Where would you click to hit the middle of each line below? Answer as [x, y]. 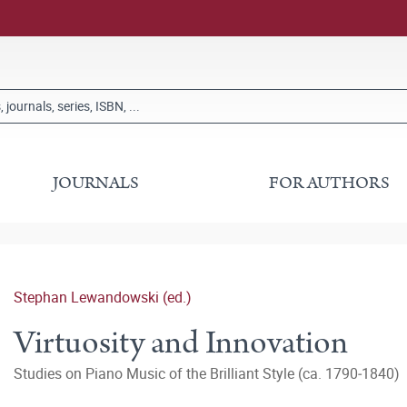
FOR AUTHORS [329, 183]
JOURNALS [96, 183]
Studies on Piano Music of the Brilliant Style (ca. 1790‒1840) [207, 373]
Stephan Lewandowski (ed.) [103, 297]
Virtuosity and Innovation [181, 343]
